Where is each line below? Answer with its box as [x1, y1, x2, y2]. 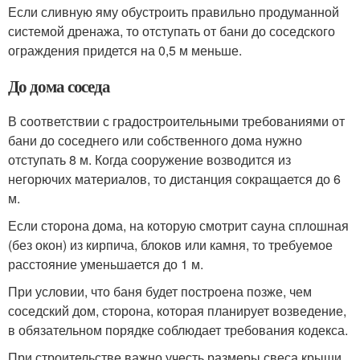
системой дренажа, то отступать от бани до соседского [8, 22, 335, 41]
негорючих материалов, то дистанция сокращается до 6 [8, 170, 341, 189]
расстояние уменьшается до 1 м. [8, 255, 203, 274]
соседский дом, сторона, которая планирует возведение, [8, 301, 346, 321]
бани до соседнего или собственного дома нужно [8, 131, 302, 150]
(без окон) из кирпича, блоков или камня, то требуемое [8, 235, 333, 255]
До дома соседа [8, 74, 111, 99]
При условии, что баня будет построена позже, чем [8, 282, 312, 301]
